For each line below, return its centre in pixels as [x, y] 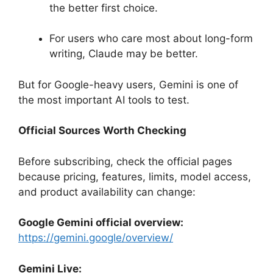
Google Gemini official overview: [101, 223]
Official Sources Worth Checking [102, 131]
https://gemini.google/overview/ [96, 238]
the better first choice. [104, 8]
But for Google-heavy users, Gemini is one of [128, 84]
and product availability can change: [107, 192]
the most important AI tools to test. [104, 100]
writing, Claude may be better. [124, 54]
